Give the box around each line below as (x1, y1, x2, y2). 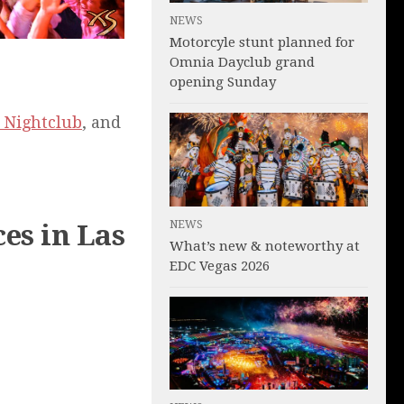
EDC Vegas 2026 (170, 257, 270, 274)
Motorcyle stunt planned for (170, 33, 354, 50)
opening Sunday (170, 73, 276, 90)
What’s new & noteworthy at (170, 237, 360, 254)
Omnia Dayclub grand (170, 53, 315, 70)
